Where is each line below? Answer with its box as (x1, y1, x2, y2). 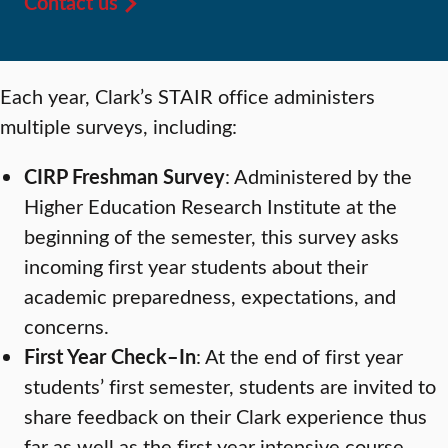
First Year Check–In (24, 342, 196, 371)
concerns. (24, 312, 109, 340)
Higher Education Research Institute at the (24, 192, 397, 220)
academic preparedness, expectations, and (24, 282, 396, 310)
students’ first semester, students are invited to (24, 372, 436, 400)
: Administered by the (225, 162, 412, 190)
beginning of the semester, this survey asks (24, 222, 399, 250)
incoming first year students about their (24, 252, 368, 280)
